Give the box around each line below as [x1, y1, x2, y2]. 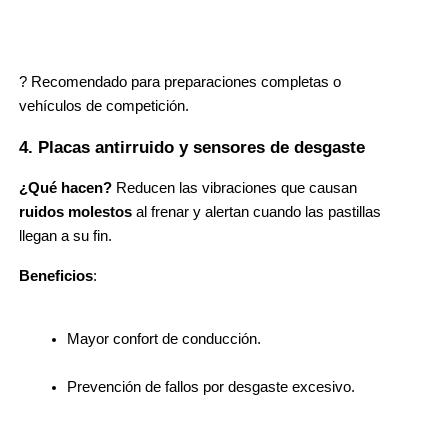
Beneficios [19, 267, 93, 284]
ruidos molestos [19, 203, 132, 220]
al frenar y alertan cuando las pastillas [132, 203, 381, 220]
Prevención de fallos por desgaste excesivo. [67, 378, 355, 395]
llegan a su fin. [19, 227, 112, 244]
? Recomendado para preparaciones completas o [19, 74, 341, 91]
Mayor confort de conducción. [67, 330, 261, 347]
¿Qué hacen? [19, 179, 112, 196]
